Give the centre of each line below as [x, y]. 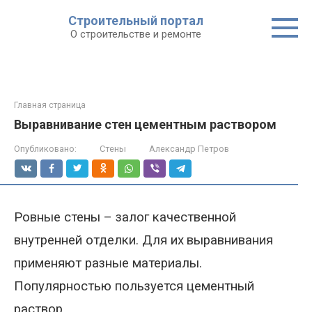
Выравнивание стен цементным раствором [145, 124]
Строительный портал [135, 21]
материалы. [167, 263]
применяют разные [73, 263]
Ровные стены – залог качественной [125, 217]
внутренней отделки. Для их [99, 240]
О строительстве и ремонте [135, 34]
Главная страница [50, 105]
